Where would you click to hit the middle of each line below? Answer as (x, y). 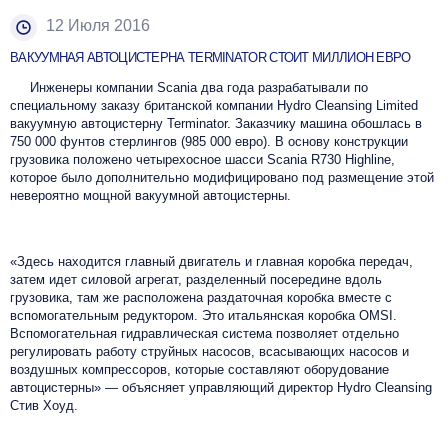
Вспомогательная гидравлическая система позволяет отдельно (204, 333)
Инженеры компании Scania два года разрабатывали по (189, 87)
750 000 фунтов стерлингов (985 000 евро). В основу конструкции (209, 141)
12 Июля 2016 (98, 25)
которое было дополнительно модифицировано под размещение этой (222, 177)
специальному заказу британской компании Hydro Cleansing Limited (214, 105)
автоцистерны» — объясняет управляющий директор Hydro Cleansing (221, 387)
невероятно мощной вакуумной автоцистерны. (150, 195)
